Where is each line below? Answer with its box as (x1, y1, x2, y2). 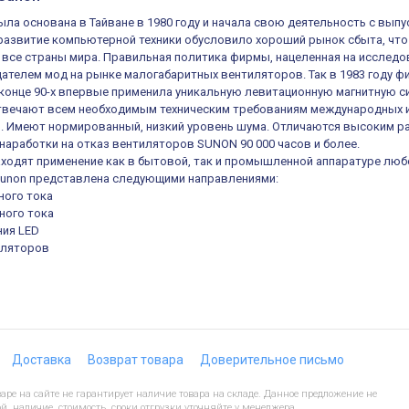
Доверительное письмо (200, 352, 344, 367)
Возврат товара (88, 352, 184, 367)
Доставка (12, 352, 71, 367)
